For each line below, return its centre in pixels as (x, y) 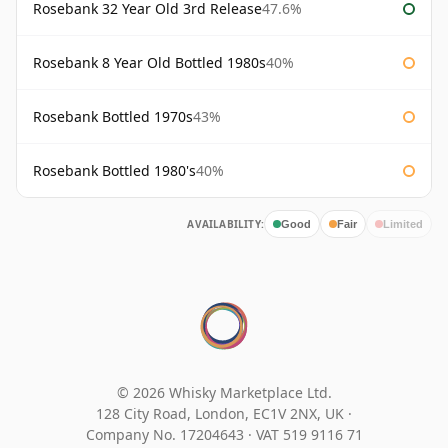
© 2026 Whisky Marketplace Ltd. (224, 393)
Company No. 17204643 (166, 435)
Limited (403, 223)
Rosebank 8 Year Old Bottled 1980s (149, 63)
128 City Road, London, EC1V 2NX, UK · (224, 414)
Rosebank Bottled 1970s (113, 117)
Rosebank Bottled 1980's (114, 171)
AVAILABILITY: (225, 224)
